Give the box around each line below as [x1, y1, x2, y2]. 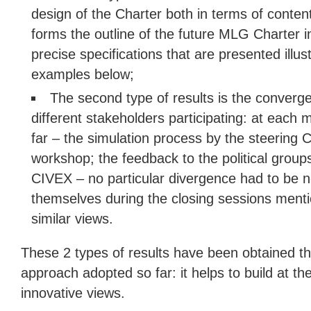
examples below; [31, 67, 134, 82]
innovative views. [21, 285, 125, 301]
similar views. [31, 211, 113, 226]
